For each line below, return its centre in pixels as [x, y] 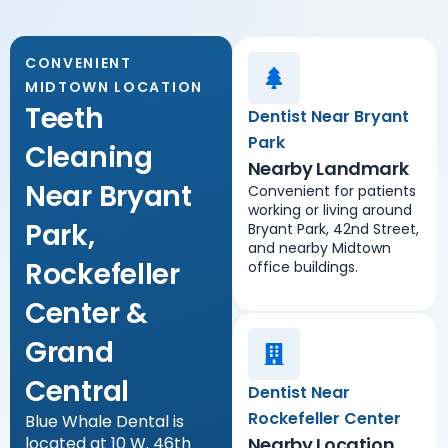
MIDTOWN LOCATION [114, 86]
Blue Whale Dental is [104, 421]
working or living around [329, 209]
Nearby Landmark [328, 168]
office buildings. [302, 266]
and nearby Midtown [319, 247]
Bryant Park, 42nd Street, [333, 228]
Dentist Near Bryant [328, 116]
